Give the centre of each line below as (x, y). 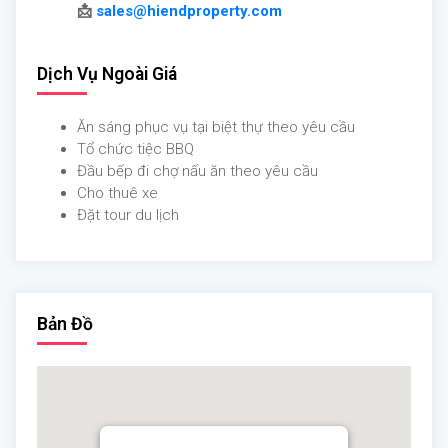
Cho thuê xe (119, 193)
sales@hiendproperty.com (189, 11)
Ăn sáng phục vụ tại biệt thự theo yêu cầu (216, 127)
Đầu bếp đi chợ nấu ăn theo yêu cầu (197, 171)
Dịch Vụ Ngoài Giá (107, 74)
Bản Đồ (65, 324)
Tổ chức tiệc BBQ (135, 149)
